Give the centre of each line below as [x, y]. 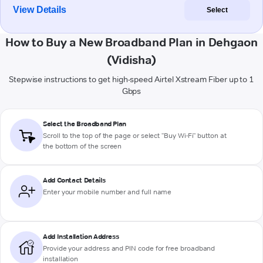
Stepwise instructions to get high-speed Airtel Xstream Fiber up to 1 [131, 80]
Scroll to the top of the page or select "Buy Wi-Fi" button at [135, 136]
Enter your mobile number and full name [107, 192]
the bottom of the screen [82, 146]
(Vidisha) [131, 60]
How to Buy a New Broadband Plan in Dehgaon [131, 43]
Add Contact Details [74, 180]
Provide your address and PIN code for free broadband [129, 248]
